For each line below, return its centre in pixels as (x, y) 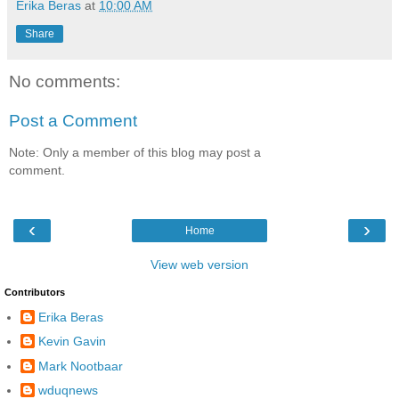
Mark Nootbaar (81, 366)
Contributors (35, 292)
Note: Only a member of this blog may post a (135, 153)
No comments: (65, 82)
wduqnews (68, 390)
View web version (199, 264)
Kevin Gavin (72, 342)
